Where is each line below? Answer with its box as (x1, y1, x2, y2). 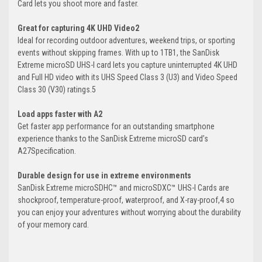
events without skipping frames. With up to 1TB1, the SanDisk (18, 48, 219, 58)
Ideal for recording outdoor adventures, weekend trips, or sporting (18, 36, 235, 46)
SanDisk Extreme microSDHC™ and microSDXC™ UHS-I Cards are (18, 183, 229, 193)
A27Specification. (18, 146, 76, 156)
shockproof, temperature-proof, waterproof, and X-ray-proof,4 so (18, 195, 235, 205)
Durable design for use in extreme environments (18, 171, 191, 181)
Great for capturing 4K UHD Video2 (18, 23, 139, 33)
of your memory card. (18, 220, 89, 230)
